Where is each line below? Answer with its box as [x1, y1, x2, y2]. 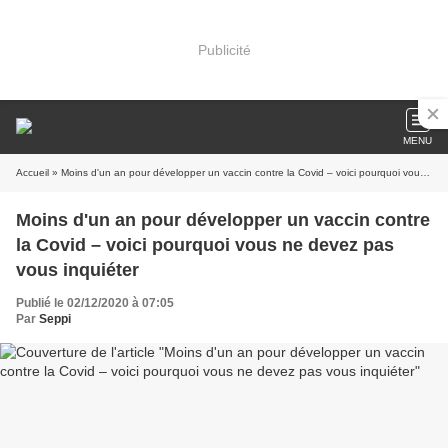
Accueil [16, 167, 49, 178]
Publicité [197, 41, 251, 58]
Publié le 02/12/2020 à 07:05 [16, 296, 174, 310]
